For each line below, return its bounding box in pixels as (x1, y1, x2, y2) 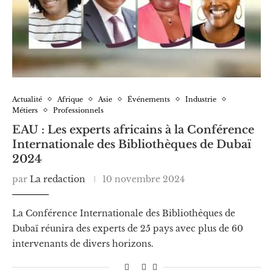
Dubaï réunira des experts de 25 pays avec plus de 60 (12, 222, 243, 234)
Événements (127, 94, 170, 104)
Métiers (12, 105, 38, 115)
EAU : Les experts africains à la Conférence (12, 122, 254, 136)
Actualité (12, 94, 42, 104)
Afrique (57, 94, 83, 104)
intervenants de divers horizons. (12, 238, 154, 249)
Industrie (185, 94, 216, 104)
